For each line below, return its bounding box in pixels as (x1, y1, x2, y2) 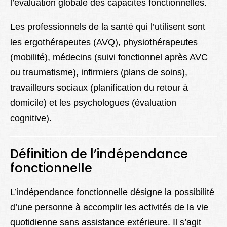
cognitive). (10, 113, 52, 124)
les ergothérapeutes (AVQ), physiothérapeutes (10, 37, 198, 48)
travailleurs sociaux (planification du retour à (10, 83, 188, 93)
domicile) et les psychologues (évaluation (10, 98, 176, 108)
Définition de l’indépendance (10, 145, 188, 163)
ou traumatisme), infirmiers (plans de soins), (10, 67, 187, 78)
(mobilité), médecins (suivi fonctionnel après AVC (10, 52, 208, 63)
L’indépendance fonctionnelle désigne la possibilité (10, 187, 214, 198)
